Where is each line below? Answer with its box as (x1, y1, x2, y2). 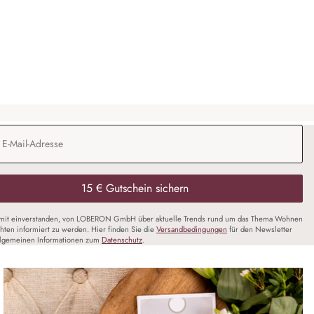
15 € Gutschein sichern (81, 180, 189, 197)
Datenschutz (102, 234, 142, 246)
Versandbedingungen (156, 224, 227, 235)
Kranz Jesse (95, 15, 153, 30)
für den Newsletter (227, 224, 292, 235)
